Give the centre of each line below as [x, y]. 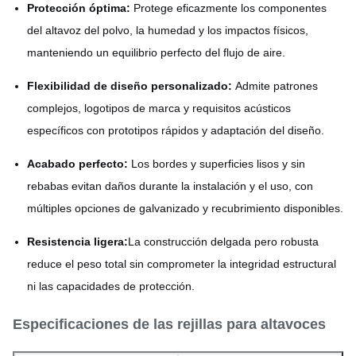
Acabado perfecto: [77, 164]
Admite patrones [275, 86]
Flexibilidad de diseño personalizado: [130, 86]
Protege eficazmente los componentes [228, 8]
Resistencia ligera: [77, 242]
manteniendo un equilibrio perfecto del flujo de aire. [156, 52]
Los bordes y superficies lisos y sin [217, 164]
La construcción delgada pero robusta [223, 242]
